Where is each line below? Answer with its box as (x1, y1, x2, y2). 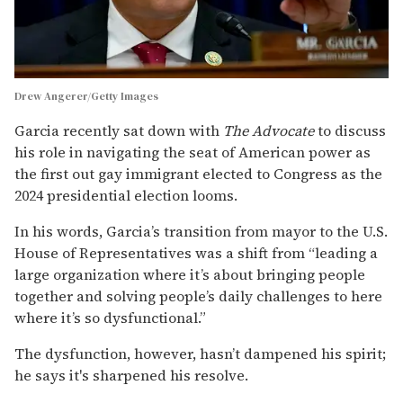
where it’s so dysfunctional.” (14, 308, 206, 328)
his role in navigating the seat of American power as (14, 142, 371, 163)
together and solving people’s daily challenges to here (14, 286, 382, 307)
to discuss (314, 121, 386, 141)
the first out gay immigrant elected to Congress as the (14, 164, 382, 184)
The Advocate (223, 121, 314, 141)
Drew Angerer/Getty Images (14, 89, 158, 104)
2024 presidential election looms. (14, 185, 237, 206)
